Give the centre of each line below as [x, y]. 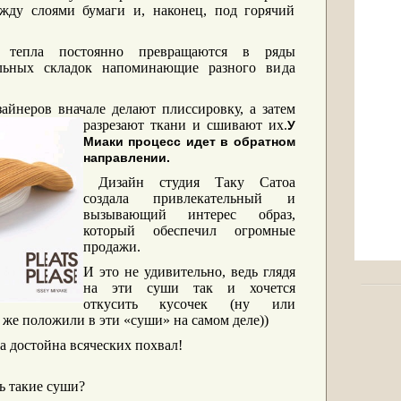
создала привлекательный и [189, 198]
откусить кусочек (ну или [189, 304]
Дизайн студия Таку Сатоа [189, 182]
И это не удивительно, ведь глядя [189, 272]
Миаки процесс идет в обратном [189, 141]
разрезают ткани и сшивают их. [185, 125]
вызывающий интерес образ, [189, 214]
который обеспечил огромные [189, 230]
